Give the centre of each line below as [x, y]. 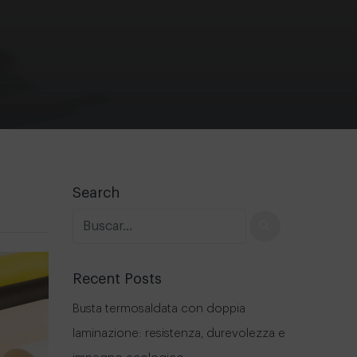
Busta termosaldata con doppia [159, 308]
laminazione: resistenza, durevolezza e [179, 333]
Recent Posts [117, 279]
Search [96, 193]
